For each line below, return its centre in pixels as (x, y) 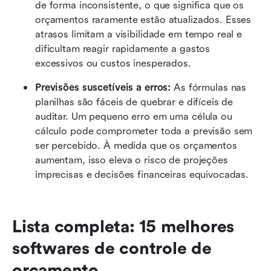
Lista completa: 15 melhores (123, 227)
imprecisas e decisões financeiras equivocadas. (143, 174)
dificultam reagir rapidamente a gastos (123, 48)
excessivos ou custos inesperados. (115, 63)
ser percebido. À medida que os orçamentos (136, 145)
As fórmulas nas (209, 87)
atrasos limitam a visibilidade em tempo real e (139, 34)
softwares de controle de (112, 248)
